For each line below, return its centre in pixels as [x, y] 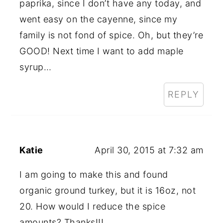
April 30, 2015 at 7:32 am [149, 150]
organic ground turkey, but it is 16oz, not [108, 190]
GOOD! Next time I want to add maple [102, 51]
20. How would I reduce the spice [93, 206]
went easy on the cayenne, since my [99, 19]
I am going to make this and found [94, 174]
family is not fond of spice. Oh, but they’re [111, 35]
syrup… [36, 67]
